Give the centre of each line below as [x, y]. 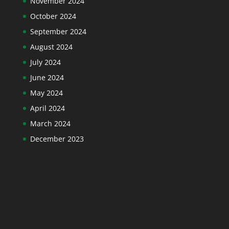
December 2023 [57, 139]
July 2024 [45, 62]
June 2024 [47, 77]
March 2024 [50, 123]
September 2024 [58, 31]
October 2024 [53, 16]
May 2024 [46, 93]
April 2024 [47, 108]
